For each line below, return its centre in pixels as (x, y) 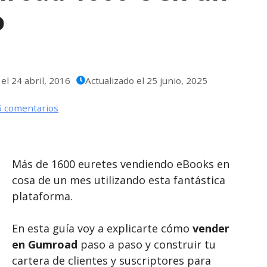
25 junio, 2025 (177, 80)
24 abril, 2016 (41, 80)
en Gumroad (45, 244)
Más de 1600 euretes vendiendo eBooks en (121, 164)
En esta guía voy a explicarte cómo (102, 228)
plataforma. (42, 196)
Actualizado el (116, 80)
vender (211, 228)
